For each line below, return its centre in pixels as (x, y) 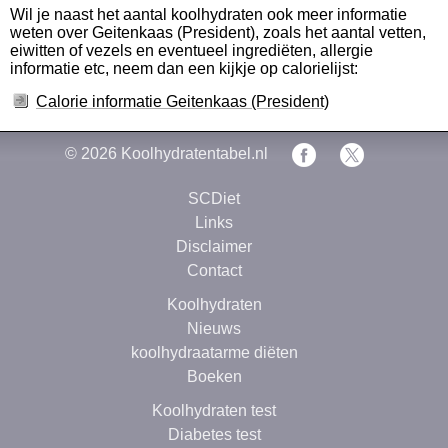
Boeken (214, 376)
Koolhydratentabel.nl (194, 153)
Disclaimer (214, 246)
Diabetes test (214, 434)
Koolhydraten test (214, 410)
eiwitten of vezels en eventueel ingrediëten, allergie (191, 50)
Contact (214, 270)
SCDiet (214, 198)
